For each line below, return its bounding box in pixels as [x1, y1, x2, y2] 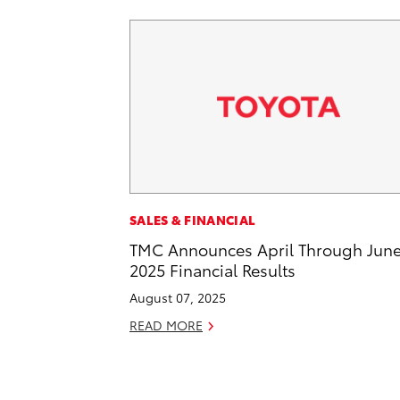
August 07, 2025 [129, 288, 226, 307]
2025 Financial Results [129, 258, 296, 281]
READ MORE [129, 316, 203, 335]
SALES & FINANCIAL [129, 211, 256, 229]
